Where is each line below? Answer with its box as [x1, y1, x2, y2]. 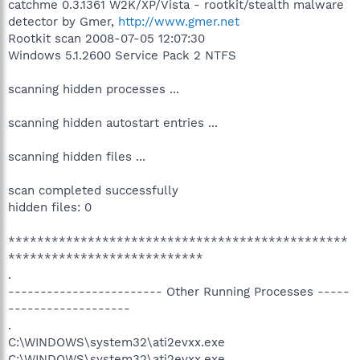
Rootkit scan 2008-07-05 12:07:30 [8, 31, 205, 46]
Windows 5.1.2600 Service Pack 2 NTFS [8, 48, 236, 63]
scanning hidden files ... [8, 149, 145, 164]
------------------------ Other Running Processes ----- [8, 284, 350, 299]
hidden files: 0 [8, 200, 92, 215]
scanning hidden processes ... [8, 82, 179, 96]
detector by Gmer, [8, 14, 118, 29]
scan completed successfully [8, 183, 178, 198]
